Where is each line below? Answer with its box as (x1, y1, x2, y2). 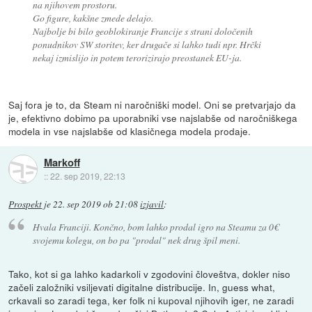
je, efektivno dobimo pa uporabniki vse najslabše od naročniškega (8, 110, 298, 125)
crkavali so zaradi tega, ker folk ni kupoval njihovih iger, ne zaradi (8, 293, 295, 308)
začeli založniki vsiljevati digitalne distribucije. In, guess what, (8, 280, 276, 295)
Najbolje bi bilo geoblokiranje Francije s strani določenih (32, 24, 253, 38)
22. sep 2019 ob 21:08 (53, 197, 139, 210)
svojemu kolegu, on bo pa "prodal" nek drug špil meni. (32, 233, 240, 247)
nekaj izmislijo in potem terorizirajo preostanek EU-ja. (32, 50, 242, 64)
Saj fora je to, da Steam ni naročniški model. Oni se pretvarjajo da (8, 97, 297, 111)
